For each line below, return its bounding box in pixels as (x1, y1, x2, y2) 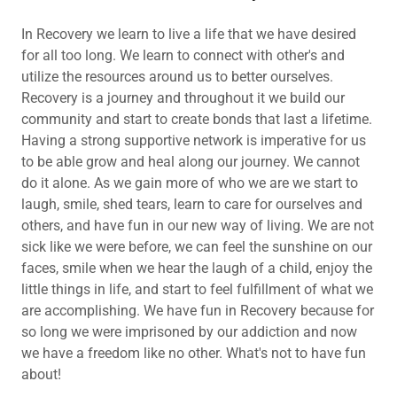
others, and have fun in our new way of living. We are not (21, 217, 374, 235)
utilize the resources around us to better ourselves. (21, 68, 333, 86)
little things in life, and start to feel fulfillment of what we (21, 281, 373, 299)
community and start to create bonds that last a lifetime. (21, 111, 372, 128)
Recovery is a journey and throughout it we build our (21, 90, 345, 107)
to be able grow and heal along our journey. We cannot (21, 153, 360, 171)
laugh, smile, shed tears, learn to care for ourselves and (21, 196, 362, 214)
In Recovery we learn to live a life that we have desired (21, 26, 356, 43)
